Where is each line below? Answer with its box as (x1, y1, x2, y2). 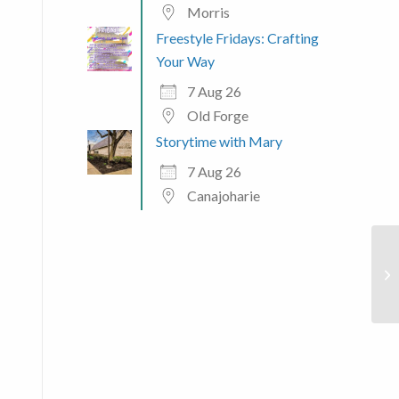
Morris (186, 3, 230, 20)
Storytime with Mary (155, 132, 282, 150)
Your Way (155, 52, 215, 69)
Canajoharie (186, 186, 260, 204)
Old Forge (186, 106, 248, 124)
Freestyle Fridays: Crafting (155, 28, 319, 46)
